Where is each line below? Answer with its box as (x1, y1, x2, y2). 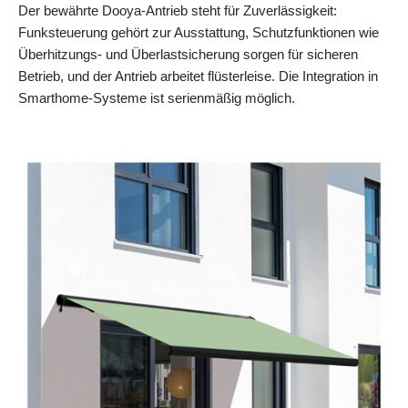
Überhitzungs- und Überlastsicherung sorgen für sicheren (18, 46, 358, 62)
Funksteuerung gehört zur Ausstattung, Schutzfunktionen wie (18, 24, 379, 40)
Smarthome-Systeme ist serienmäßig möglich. (18, 89, 295, 106)
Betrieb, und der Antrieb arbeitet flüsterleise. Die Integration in (18, 67, 378, 84)
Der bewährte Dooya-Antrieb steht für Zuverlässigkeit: (18, 2, 337, 18)
